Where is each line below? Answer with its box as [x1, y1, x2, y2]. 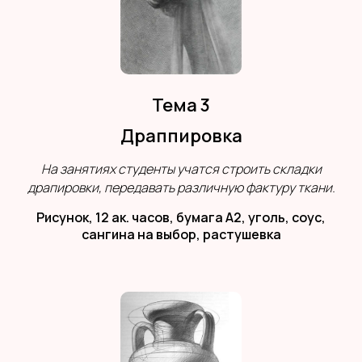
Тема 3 [152, 93, 210, 118]
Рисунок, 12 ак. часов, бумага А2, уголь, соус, [36, 208, 326, 227]
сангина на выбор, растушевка [81, 225, 281, 244]
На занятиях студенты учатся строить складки [40, 160, 322, 179]
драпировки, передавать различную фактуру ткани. [27, 179, 335, 197]
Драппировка [120, 124, 242, 149]
